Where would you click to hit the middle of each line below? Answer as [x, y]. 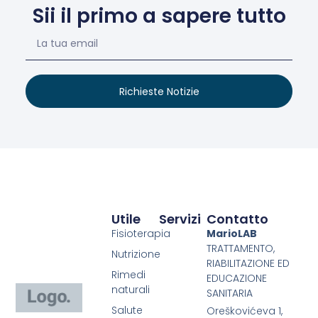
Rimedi [128, 275]
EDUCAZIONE [237, 279]
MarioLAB [232, 234]
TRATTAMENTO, [241, 249]
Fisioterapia [141, 234]
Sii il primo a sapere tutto [159, 16]
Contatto [238, 219]
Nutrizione [136, 254]
